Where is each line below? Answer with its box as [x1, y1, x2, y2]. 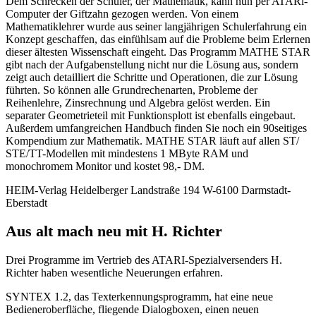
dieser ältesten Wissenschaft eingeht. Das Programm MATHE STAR [6, 45, 310, 58]
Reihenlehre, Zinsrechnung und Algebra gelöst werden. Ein [6, 96, 270, 109]
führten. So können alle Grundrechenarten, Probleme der [6, 83, 257, 96]
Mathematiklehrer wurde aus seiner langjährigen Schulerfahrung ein [6, 20, 307, 32]
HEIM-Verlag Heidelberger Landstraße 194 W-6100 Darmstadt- [6, 183, 291, 196]
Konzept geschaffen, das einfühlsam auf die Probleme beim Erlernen [6, 32, 310, 45]
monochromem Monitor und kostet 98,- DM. [6, 159, 205, 172]
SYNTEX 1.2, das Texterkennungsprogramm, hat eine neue [6, 290, 273, 303]
